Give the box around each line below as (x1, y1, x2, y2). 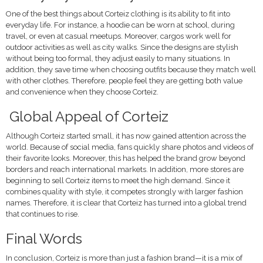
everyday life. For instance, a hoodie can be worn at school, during (6, 21, 235, 29)
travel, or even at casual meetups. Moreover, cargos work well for (6, 32, 231, 41)
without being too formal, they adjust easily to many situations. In (6, 54, 230, 63)
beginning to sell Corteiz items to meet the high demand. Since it (6, 176, 230, 185)
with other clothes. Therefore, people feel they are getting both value (6, 76, 242, 85)
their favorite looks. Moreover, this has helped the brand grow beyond (6, 154, 245, 163)
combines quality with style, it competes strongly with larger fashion (6, 187, 243, 196)
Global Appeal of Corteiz (6, 108, 168, 125)
